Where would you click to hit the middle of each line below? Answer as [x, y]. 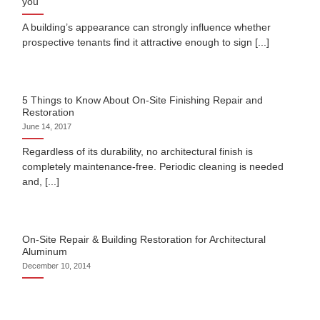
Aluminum [45, 252]
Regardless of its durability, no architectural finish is [138, 151]
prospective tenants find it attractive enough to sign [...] [146, 43]
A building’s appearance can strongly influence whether [147, 28]
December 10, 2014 [57, 265]
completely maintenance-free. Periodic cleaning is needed [153, 166]
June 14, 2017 [47, 126]
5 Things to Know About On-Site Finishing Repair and [143, 101]
